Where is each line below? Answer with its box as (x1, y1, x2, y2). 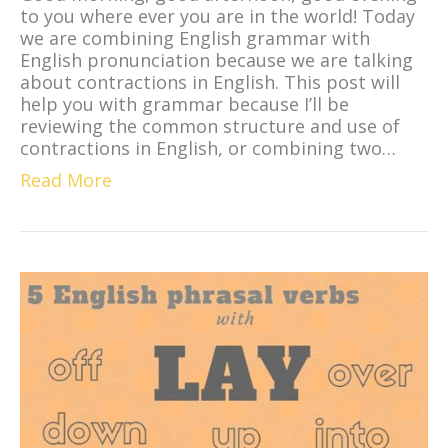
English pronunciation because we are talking (20, 47, 413, 72)
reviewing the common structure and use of (20, 113, 400, 138)
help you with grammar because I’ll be (20, 91, 349, 116)
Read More (20, 167, 112, 192)
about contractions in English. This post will (20, 69, 400, 94)
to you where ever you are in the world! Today (20, 3, 415, 28)
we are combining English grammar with (20, 25, 370, 50)
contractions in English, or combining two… (20, 135, 396, 160)
